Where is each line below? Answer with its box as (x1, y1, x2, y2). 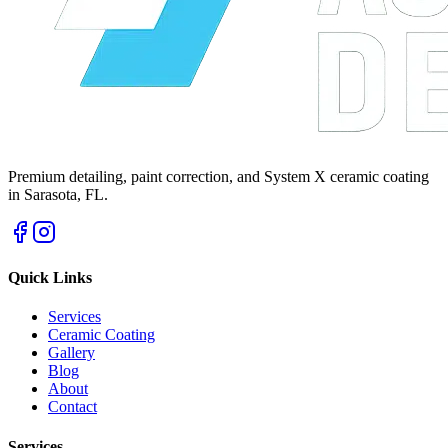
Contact (48, 398, 97, 416)
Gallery (48, 344, 95, 362)
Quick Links (8, 269, 92, 287)
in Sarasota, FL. (8, 185, 108, 203)
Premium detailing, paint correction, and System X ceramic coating (8, 167, 429, 185)
